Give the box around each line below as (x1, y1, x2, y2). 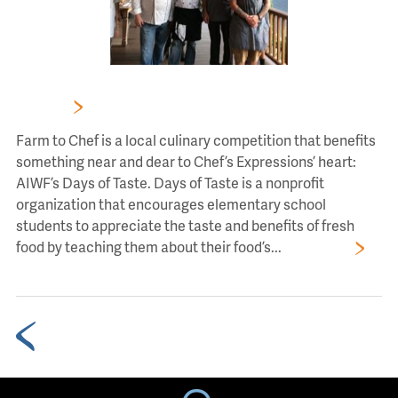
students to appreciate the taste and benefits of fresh (15, 215, 354, 235)
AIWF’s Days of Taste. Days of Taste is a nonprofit (15, 172, 324, 193)
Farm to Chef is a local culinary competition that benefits (15, 130, 376, 150)
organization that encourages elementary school (15, 194, 326, 214)
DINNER (15, 95, 69, 115)
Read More (281, 236, 351, 257)
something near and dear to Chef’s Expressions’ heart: (15, 151, 356, 171)
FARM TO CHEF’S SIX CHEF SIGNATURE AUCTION (15, 74, 339, 94)
